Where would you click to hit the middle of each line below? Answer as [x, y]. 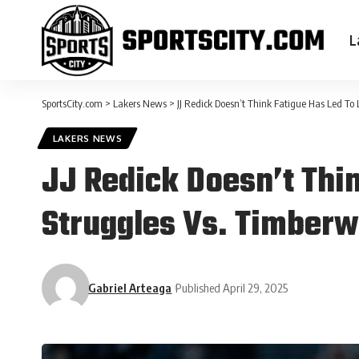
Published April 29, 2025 [232, 287]
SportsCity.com [72, 103]
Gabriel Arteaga [130, 287]
